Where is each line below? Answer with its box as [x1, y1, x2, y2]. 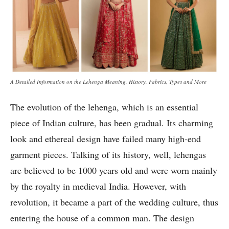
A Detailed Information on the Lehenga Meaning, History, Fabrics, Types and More [10, 78, 207, 86]
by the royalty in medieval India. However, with [10, 180, 186, 193]
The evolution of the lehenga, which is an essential [10, 101, 198, 113]
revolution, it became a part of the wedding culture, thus [10, 196, 218, 209]
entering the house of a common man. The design [10, 212, 194, 224]
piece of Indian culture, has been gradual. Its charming [10, 117, 213, 129]
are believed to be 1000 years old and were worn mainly [10, 164, 217, 177]
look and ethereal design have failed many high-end [10, 132, 201, 145]
